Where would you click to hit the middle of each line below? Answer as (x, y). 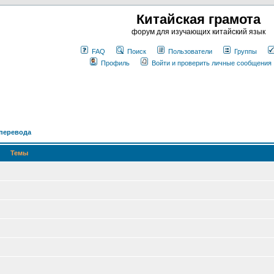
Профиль (115, 63)
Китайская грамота (198, 19)
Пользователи (190, 51)
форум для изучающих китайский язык (198, 32)
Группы (245, 51)
